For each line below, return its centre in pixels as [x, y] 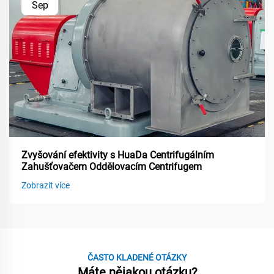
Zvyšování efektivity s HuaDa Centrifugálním [118, 155]
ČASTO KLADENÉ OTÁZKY [137, 257]
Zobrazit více [46, 185]
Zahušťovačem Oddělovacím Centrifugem [112, 166]
